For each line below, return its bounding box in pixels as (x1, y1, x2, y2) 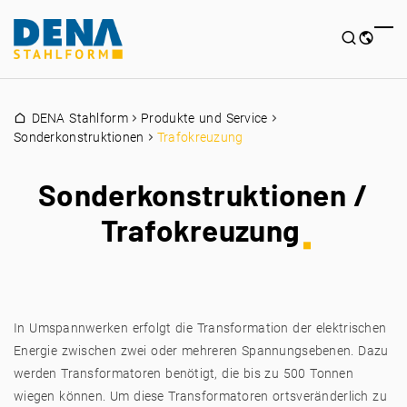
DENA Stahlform (31, 110, 128, 125)
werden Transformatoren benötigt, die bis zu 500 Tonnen (14, 366, 353, 381)
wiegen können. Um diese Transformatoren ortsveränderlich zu (14, 389, 387, 403)
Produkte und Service (141, 110, 268, 125)
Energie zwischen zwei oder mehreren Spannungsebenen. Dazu (14, 343, 389, 358)
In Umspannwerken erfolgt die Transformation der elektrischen (14, 321, 387, 335)
